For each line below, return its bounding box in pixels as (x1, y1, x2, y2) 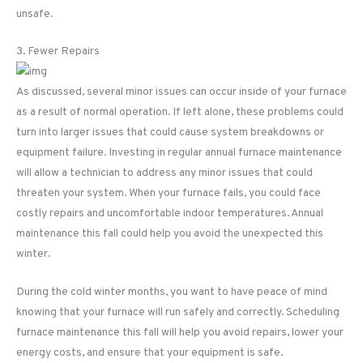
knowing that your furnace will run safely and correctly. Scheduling (16, 305, 340, 320)
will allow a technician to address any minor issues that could (16, 166, 313, 181)
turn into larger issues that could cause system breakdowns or (16, 126, 324, 140)
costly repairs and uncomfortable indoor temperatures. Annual (16, 207, 323, 221)
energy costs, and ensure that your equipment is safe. (16, 346, 283, 361)
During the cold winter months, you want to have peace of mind (16, 285, 327, 300)
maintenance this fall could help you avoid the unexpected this (16, 227, 323, 241)
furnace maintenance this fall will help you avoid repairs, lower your (16, 326, 344, 340)
